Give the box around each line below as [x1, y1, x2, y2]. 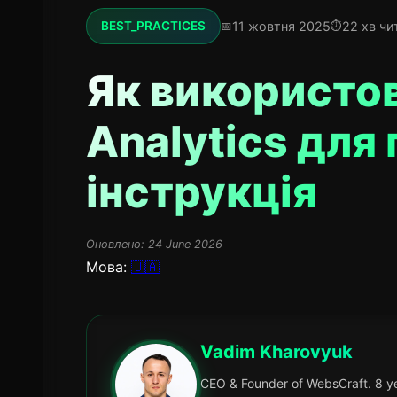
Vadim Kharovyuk [200, 341, 353, 362]
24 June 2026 [148, 237, 222, 251]
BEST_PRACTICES [101, 19, 206, 33]
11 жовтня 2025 [232, 18, 331, 34]
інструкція [86, 166, 317, 218]
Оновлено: [86, 237, 144, 251]
